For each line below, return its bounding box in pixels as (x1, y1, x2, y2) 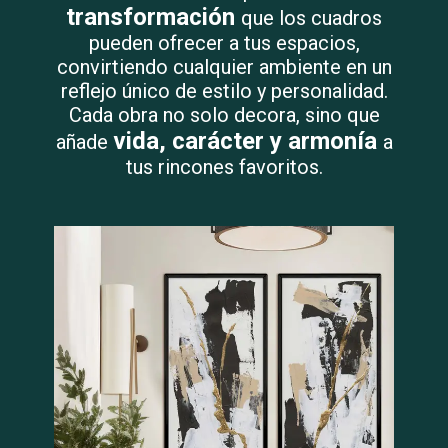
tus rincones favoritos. (125, 155, 323, 179)
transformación (66, 3, 241, 31)
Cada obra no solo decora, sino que (68, 103, 380, 127)
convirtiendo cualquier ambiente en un (56, 55, 392, 79)
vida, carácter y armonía (112, 127, 383, 155)
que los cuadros (241, 6, 382, 30)
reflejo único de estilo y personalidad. (60, 79, 388, 103)
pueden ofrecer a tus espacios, (88, 31, 360, 55)
